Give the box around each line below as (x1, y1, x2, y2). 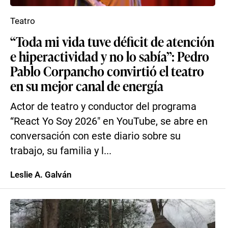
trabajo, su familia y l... (10, 145, 111, 157)
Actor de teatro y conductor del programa (10, 101, 196, 112)
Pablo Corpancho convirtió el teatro (10, 62, 204, 80)
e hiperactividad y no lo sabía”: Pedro (10, 47, 209, 65)
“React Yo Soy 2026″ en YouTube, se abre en (10, 116, 208, 127)
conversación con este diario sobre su (10, 130, 181, 142)
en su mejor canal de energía (10, 76, 163, 95)
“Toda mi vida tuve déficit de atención (10, 32, 214, 50)
